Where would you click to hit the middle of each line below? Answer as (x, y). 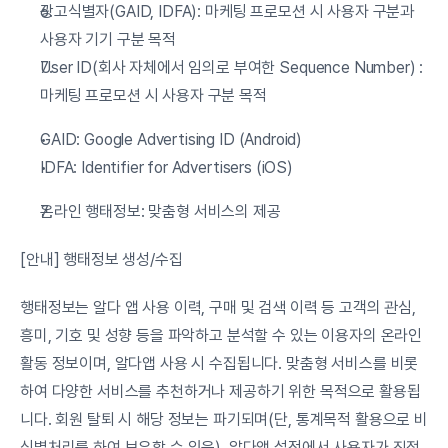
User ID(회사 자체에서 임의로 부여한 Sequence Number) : (232, 67)
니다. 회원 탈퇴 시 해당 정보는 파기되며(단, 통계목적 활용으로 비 (224, 419)
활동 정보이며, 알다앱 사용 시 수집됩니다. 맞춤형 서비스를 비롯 (219, 363)
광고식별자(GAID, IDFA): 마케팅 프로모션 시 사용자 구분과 (227, 11)
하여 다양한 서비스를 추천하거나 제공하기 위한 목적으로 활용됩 (220, 391)
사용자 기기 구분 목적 (108, 39)
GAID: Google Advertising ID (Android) (171, 139)
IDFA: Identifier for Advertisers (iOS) (166, 167)
